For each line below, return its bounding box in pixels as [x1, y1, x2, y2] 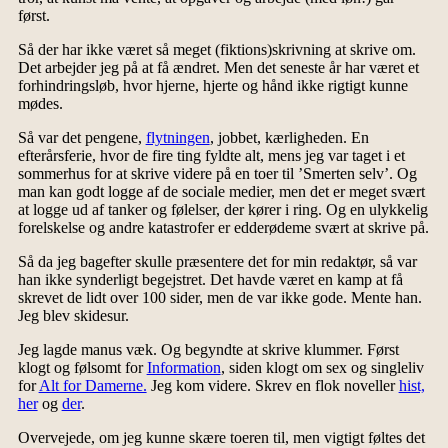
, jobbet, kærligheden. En [209, 129, 369, 147]
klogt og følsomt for [17, 359, 147, 377]
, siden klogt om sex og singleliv [220, 359, 424, 377]
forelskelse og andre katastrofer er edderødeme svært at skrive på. [17, 219, 429, 237]
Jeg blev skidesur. [17, 307, 129, 325]
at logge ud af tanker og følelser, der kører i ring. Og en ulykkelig [17, 201, 428, 219]
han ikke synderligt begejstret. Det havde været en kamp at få [17, 271, 403, 289]
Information [146, 359, 221, 377]
